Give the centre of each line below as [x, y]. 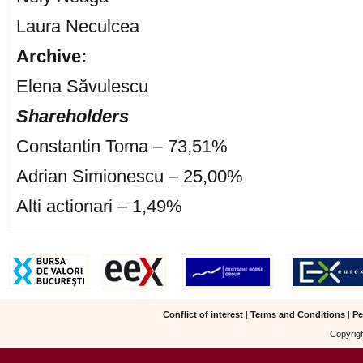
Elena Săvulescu [82, 86]
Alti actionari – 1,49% [99, 206]
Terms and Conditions [297, 314]
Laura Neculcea [78, 26]
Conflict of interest [203, 314]
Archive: [51, 56]
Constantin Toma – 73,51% [122, 146]
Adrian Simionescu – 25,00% [130, 176]
